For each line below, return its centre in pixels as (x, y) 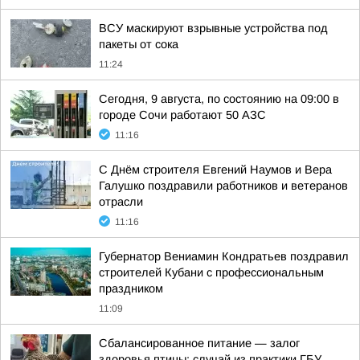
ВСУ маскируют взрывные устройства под (213, 28)
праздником (131, 288)
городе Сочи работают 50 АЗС (182, 115)
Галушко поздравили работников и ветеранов (223, 186)
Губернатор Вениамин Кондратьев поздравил (224, 256)
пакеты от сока (139, 44)
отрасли (121, 202)
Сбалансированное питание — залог (199, 343)
